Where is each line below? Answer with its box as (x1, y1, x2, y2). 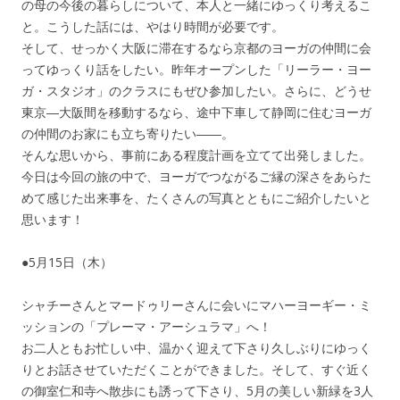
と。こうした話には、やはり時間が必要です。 (21, 18, 284, 36)
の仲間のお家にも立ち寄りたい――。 (21, 125, 234, 143)
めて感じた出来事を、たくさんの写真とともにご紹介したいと (21, 189, 371, 207)
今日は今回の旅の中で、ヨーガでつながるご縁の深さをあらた (21, 168, 371, 186)
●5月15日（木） (21, 254, 112, 271)
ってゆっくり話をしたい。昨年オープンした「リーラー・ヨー (21, 61, 371, 79)
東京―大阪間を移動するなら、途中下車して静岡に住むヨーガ (21, 104, 371, 121)
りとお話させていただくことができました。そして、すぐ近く (21, 361, 371, 379)
